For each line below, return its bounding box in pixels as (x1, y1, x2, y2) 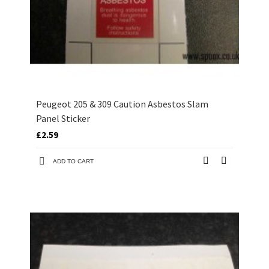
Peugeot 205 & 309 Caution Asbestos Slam (36, 98, 208, 110)
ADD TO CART (53, 158, 94, 165)
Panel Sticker (36, 112, 90, 125)
